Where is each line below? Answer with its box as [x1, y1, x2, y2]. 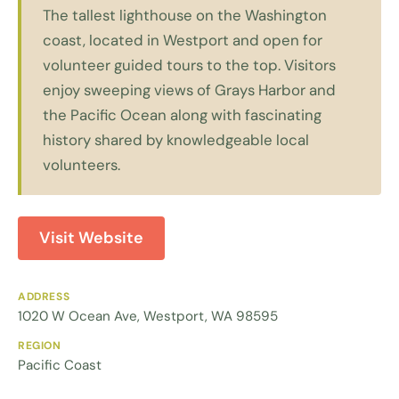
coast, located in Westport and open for [43, 29, 322, 50]
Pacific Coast [18, 355, 102, 374]
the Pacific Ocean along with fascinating [43, 104, 322, 125]
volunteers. [43, 154, 120, 175]
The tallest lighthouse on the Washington [43, 4, 327, 25]
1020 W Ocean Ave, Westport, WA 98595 [18, 306, 278, 325]
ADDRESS [18, 289, 70, 304]
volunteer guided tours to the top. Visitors [43, 54, 336, 75]
